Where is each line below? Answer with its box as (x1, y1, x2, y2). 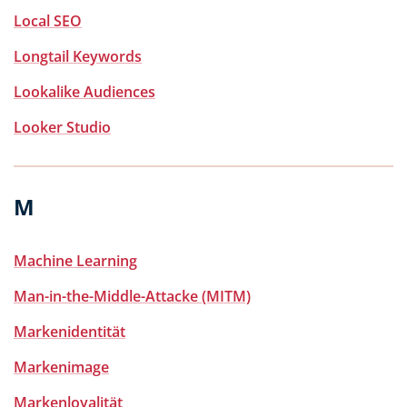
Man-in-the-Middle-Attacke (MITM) (14, 286, 251, 306)
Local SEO (14, 11, 82, 31)
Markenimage (14, 357, 109, 377)
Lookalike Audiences (14, 82, 155, 102)
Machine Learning (14, 251, 137, 271)
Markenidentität (14, 322, 125, 342)
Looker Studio (14, 117, 111, 137)
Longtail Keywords (14, 46, 142, 66)
